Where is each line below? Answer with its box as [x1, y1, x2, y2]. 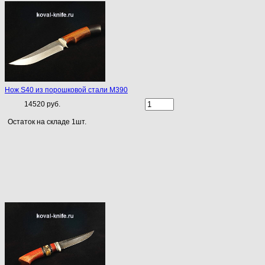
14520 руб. [24, 100, 60, 109]
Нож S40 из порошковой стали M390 [5, 86, 128, 95]
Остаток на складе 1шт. [8, 118, 86, 127]
